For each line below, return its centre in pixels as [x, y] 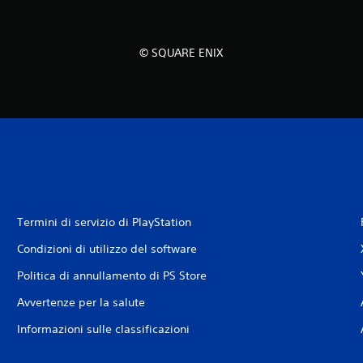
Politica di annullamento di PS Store [111, 275]
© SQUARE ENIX [181, 53]
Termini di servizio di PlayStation [104, 222]
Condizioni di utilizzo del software [107, 249]
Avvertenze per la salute [81, 302]
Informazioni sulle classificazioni [103, 329]
